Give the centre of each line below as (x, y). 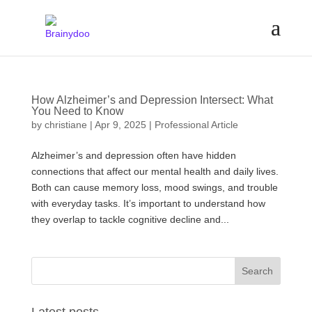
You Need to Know (77, 111)
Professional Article (196, 125)
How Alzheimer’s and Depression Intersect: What (152, 100)
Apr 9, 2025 (120, 125)
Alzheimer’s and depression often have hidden (133, 155)
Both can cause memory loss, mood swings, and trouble (154, 187)
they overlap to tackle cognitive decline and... (130, 219)
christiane (65, 125)
